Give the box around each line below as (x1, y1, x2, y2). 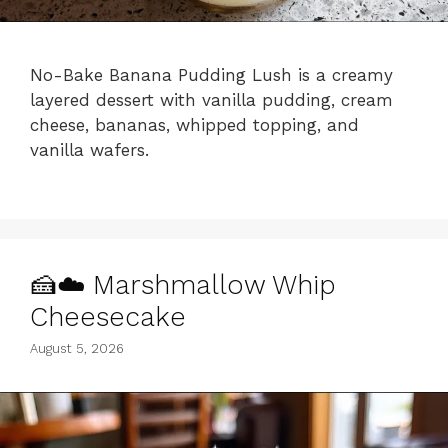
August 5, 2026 (30, 341, 124, 356)
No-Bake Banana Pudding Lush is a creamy (30, 64, 393, 85)
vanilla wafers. (30, 139, 149, 160)
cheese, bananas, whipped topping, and (30, 114, 359, 135)
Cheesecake (30, 300, 186, 333)
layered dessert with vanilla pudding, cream (30, 89, 393, 110)
